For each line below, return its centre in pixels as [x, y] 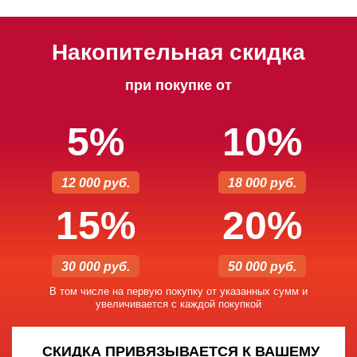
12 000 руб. [95, 183]
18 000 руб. [262, 183]
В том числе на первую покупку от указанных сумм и [178, 291]
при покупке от [178, 85]
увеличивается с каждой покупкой [178, 304]
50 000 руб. [262, 267]
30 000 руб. [95, 267]
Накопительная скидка [178, 52]
